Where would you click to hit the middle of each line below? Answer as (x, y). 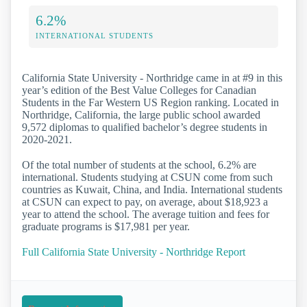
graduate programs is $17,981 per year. (106, 226)
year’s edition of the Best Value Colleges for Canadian (139, 90)
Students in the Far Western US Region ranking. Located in (150, 102)
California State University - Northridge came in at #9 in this (152, 77)
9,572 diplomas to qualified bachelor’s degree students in (145, 127)
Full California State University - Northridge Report (134, 252)
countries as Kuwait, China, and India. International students (152, 189)
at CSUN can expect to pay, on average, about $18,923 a (145, 201)
